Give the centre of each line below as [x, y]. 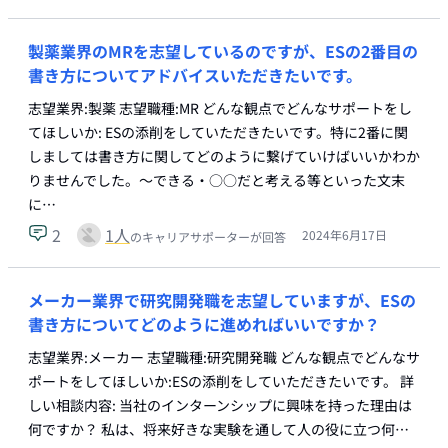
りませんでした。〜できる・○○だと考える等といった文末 [216, 180]
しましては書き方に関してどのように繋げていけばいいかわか [224, 156]
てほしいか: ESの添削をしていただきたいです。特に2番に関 [218, 132]
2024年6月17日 [344, 234]
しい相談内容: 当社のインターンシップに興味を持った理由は [220, 405]
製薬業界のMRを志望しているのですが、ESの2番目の [223, 51]
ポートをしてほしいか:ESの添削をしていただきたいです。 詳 [221, 381]
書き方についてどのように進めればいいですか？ [204, 324]
